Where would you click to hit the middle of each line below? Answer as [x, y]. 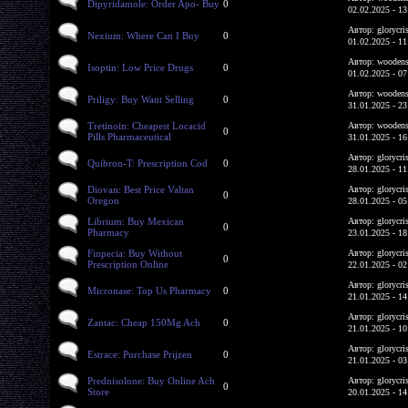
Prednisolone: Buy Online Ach [151, 380]
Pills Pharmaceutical [129, 136]
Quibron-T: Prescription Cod [148, 163]
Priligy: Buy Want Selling [141, 99]
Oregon [103, 200]
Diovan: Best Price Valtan [141, 189]
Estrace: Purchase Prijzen [140, 354]
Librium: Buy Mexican [136, 221]
